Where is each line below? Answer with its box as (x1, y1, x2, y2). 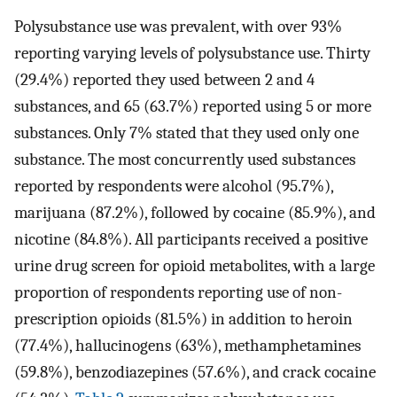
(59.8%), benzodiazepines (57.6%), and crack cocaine (14, 362, 376, 382)
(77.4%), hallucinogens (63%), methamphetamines (14, 335, 361, 355)
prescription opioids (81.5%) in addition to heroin (14, 308, 353, 329)
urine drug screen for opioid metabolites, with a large (14, 255, 375, 276)
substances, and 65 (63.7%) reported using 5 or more (14, 96, 371, 116)
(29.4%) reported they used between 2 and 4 (14, 69, 315, 90)
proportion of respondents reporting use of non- (14, 282, 342, 302)
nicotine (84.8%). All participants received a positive (14, 229, 368, 249)
